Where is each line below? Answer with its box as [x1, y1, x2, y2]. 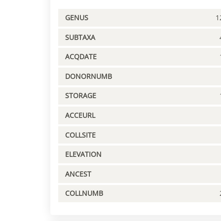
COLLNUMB [65, 188, 103, 198]
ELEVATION [65, 149, 102, 159]
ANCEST [65, 169, 91, 179]
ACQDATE [65, 52, 97, 62]
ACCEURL [65, 110, 95, 120]
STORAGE [65, 91, 96, 101]
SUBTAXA [65, 32, 95, 42]
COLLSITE [65, 130, 96, 140]
